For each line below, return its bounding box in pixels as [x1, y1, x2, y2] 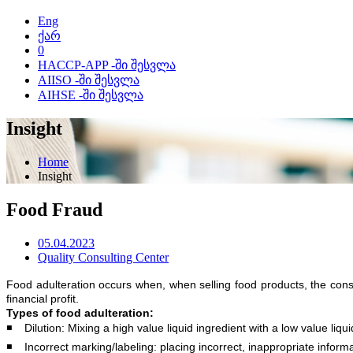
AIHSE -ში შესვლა [38, 88, 143, 102]
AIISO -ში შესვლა [38, 73, 139, 87]
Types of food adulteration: [6, 306, 154, 319]
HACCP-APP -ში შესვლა [38, 58, 176, 72]
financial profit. [6, 292, 79, 305]
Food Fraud [6, 199, 102, 220]
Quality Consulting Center [38, 250, 169, 264]
